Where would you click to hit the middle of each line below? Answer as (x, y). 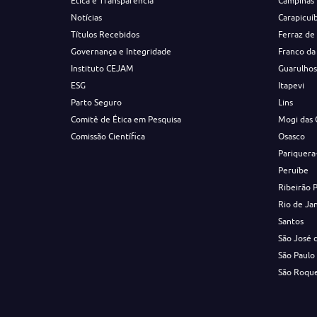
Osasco (292, 136)
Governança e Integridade (121, 51)
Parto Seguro (96, 102)
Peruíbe (294, 170)
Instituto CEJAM (102, 68)
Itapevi (292, 85)
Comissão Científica (108, 136)
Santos (291, 221)
